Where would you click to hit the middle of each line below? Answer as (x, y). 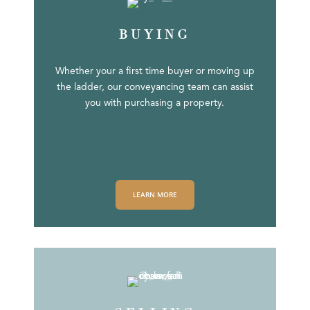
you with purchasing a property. (155, 103)
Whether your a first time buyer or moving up (155, 72)
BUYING (155, 35)
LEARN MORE (155, 195)
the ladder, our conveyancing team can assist (155, 88)
